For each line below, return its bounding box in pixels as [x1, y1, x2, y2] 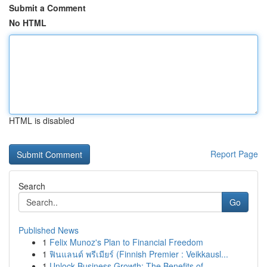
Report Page [210, 148, 258, 160]
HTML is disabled [9, 114, 74, 126]
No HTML [9, 17, 46, 29]
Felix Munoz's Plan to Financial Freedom [49, 236, 203, 248]
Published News [18, 224, 79, 236]
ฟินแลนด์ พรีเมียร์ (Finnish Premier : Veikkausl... [49, 248, 228, 260]
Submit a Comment [9, 2, 86, 14]
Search [18, 180, 45, 192]
